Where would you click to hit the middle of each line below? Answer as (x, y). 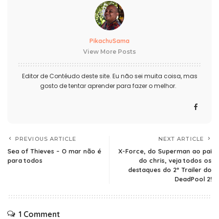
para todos (25, 160)
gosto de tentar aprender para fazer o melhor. (109, 86)
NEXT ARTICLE (181, 139)
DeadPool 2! (193, 179)
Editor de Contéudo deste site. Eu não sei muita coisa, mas (109, 76)
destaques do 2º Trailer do (170, 169)
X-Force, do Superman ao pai (165, 151)
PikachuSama (109, 41)
